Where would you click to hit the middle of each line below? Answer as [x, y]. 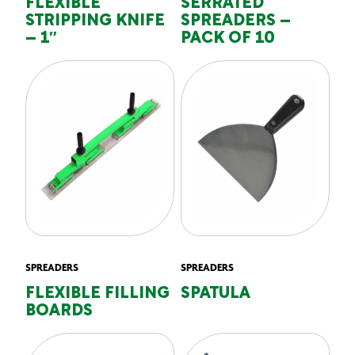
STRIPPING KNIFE [95, 21]
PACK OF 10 [228, 39]
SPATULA [216, 294]
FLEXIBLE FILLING [97, 294]
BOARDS [59, 311]
